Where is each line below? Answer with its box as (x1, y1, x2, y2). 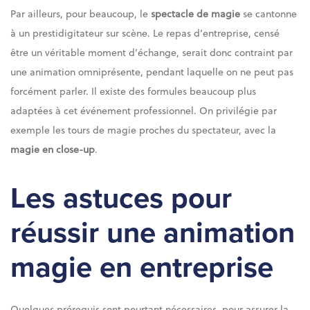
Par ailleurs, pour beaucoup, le (10, 6, 151, 21)
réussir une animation (10, 215, 295, 250)
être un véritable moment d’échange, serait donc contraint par (10, 45, 293, 60)
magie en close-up (10, 142, 95, 157)
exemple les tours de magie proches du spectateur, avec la (10, 122, 276, 138)
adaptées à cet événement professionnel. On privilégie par (10, 103, 277, 118)
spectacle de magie (151, 6, 243, 21)
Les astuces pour (10, 180, 232, 216)
